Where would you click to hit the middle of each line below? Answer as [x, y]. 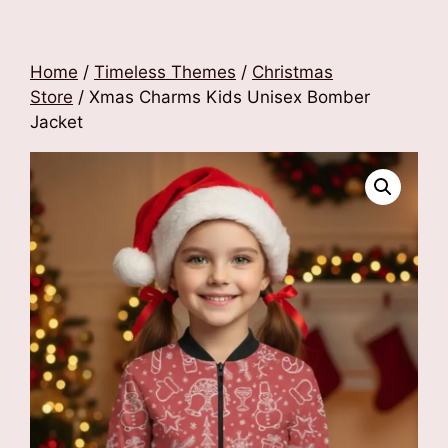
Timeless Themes [165, 72]
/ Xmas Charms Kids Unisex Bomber [221, 97]
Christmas [292, 72]
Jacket [56, 122]
